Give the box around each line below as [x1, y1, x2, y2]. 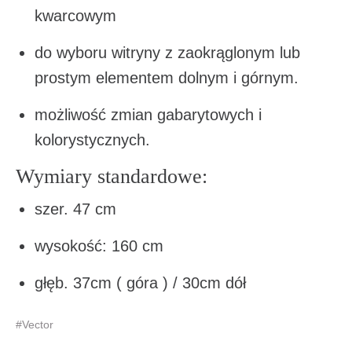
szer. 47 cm [35, 200, 116, 218]
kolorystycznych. [35, 131, 150, 148]
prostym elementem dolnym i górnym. [35, 69, 299, 86]
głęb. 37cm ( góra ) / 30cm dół [35, 274, 246, 291]
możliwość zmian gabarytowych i [35, 106, 262, 123]
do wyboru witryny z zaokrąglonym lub [35, 44, 300, 61]
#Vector [16, 318, 53, 331]
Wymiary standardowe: [16, 165, 207, 188]
